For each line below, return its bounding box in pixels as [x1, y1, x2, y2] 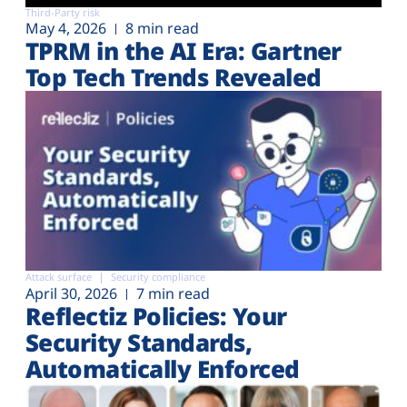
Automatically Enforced [25, 352, 300, 386]
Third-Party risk [25, 5, 100, 19]
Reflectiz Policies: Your [25, 300, 287, 333]
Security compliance [111, 270, 205, 284]
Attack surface [25, 270, 92, 284]
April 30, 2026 [25, 283, 117, 304]
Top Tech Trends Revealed [25, 60, 322, 94]
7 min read [136, 283, 210, 304]
